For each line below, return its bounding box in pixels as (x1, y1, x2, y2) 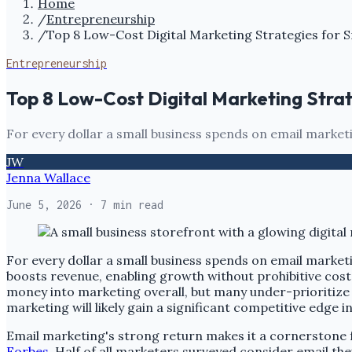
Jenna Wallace (6, 169, 90, 185)
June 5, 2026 (6, 197, 82, 211)
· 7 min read (82, 197, 163, 211)
